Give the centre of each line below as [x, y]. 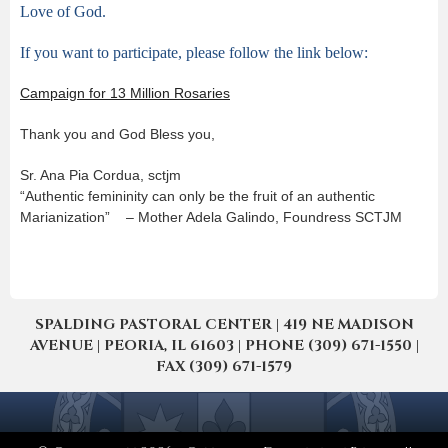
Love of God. [63, 11]
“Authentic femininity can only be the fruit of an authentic [197, 195]
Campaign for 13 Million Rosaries [125, 92]
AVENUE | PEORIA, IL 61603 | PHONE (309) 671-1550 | [224, 345]
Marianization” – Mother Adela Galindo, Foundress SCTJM [211, 216]
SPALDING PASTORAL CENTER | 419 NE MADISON [224, 324]
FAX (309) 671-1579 [224, 366]
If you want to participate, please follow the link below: [194, 52]
